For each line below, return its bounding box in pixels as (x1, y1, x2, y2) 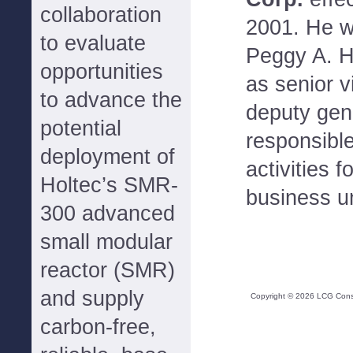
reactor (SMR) (40, 258, 175, 282)
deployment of (40, 145, 175, 169)
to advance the (40, 88, 182, 112)
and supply (40, 287, 144, 310)
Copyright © (250, 292, 295, 300)
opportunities (40, 60, 163, 84)
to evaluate (40, 32, 146, 55)
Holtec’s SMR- (40, 173, 178, 197)
